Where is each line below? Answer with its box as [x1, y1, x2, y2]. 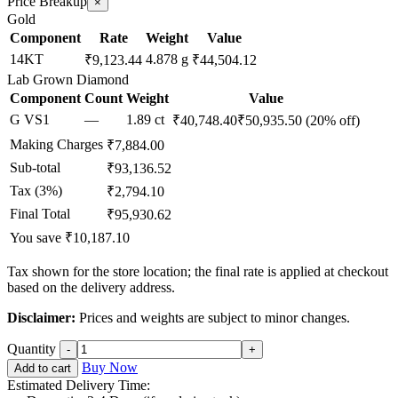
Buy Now [82, 360, 138, 376]
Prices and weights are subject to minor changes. [76, 310, 350, 326]
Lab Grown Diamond [7, 72, 129, 88]
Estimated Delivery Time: [7, 378, 150, 394]
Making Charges [10, 137, 103, 153]
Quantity [7, 341, 56, 357]
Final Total [10, 206, 70, 222]
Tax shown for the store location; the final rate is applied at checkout [7, 264, 388, 280]
